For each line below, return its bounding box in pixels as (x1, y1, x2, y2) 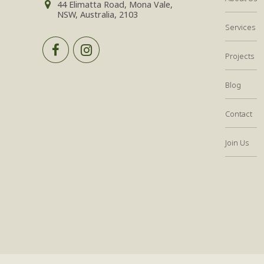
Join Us (225, 137, 249, 148)
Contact (225, 108, 252, 119)
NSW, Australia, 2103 (57, 9, 138, 21)
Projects (225, 50, 254, 61)
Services (225, 21, 255, 32)
